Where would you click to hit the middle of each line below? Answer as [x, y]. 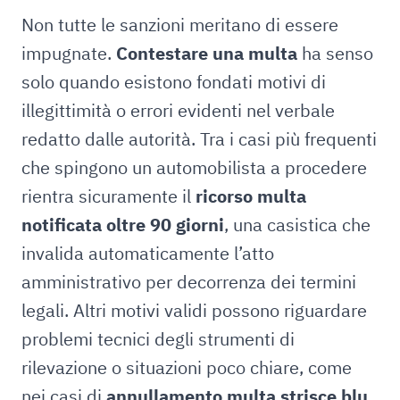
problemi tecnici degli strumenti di [158, 339]
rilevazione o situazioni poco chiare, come [187, 367]
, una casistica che [297, 225]
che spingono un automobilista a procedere [194, 167]
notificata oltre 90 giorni [123, 225]
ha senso [335, 53]
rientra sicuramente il [108, 196]
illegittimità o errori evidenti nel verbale [178, 110]
